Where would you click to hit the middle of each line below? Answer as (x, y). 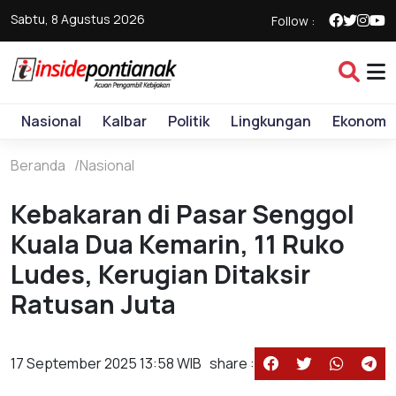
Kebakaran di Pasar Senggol (183, 214)
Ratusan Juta (93, 304)
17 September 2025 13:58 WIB (106, 363)
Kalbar (125, 121)
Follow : (293, 21)
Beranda (38, 165)
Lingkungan (271, 121)
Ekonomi (361, 121)
